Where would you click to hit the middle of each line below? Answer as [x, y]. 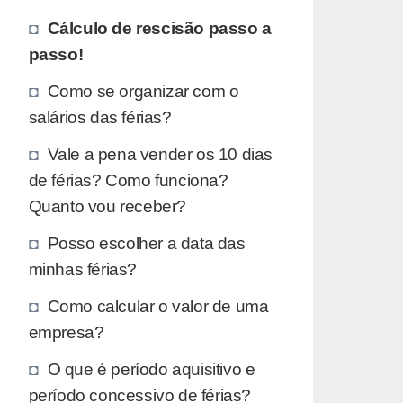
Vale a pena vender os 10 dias [160, 153]
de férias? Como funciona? [128, 179]
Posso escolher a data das [146, 242]
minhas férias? [82, 269]
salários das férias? [100, 116]
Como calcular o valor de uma [158, 305]
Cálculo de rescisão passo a [159, 27]
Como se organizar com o [143, 90]
